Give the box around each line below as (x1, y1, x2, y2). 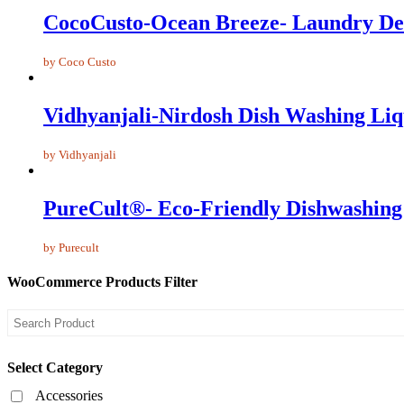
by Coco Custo (43, 54, 116, 69)
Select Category (7, 360, 103, 376)
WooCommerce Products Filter (7, 273, 197, 289)
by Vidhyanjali (43, 147, 116, 161)
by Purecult (43, 240, 99, 254)
